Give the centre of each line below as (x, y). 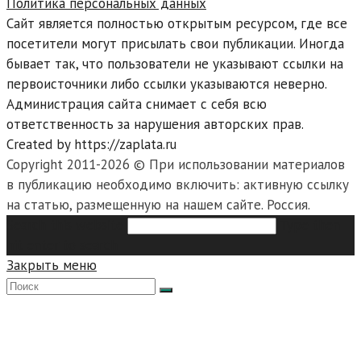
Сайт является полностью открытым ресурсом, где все (177, 23)
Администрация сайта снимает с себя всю (137, 104)
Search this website (65, 225)
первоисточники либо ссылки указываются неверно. (166, 84)
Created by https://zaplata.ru (91, 144)
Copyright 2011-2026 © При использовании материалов (176, 164)
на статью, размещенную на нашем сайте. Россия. (158, 205)
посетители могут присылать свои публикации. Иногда (175, 44)
